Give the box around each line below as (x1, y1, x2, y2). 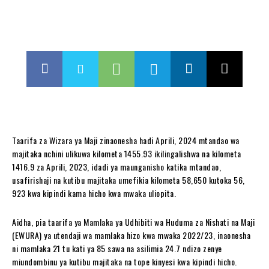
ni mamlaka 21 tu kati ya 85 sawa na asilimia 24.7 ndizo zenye (12, 242, 222, 255)
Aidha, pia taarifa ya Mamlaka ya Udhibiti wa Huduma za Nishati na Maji (12, 216, 255, 228)
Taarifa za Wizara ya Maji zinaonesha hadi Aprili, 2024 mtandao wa (12, 134, 240, 147)
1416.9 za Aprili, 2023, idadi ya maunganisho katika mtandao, (12, 160, 221, 173)
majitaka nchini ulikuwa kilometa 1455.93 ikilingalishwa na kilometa (12, 147, 241, 160)
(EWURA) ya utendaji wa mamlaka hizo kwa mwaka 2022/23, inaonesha (12, 229, 250, 241)
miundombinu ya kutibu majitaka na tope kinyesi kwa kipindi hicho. (12, 255, 237, 268)
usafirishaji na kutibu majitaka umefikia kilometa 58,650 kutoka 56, (12, 174, 245, 186)
